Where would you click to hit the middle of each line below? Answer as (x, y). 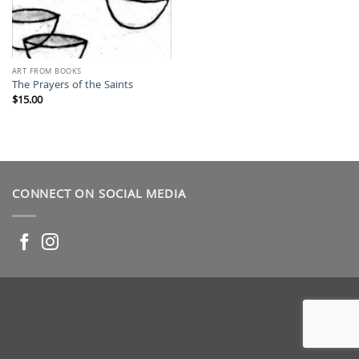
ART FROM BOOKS (46, 72)
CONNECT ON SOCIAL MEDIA (99, 196)
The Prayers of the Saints (72, 86)
